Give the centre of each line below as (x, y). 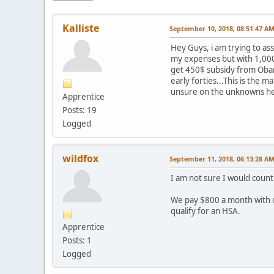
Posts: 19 (80, 110)
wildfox (80, 158)
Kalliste (81, 28)
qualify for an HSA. (206, 211)
